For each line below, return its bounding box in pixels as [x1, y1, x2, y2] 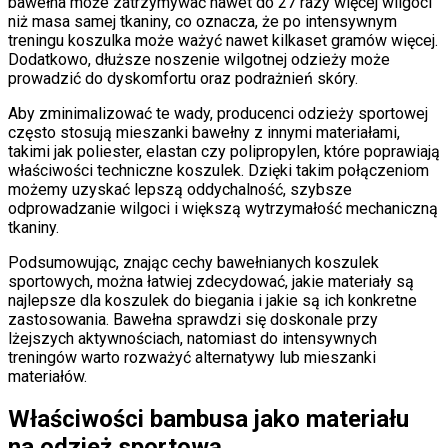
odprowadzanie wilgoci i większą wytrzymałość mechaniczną [8, 198, 438, 218]
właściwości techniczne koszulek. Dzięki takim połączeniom [8, 160, 429, 180]
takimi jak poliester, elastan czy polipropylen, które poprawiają [8, 141, 440, 161]
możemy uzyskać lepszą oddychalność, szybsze [8, 179, 352, 199]
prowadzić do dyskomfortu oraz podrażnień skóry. [8, 68, 358, 88]
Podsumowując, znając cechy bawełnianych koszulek [8, 252, 379, 272]
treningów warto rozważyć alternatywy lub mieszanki [8, 347, 376, 367]
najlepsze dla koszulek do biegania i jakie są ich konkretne [8, 290, 417, 310]
